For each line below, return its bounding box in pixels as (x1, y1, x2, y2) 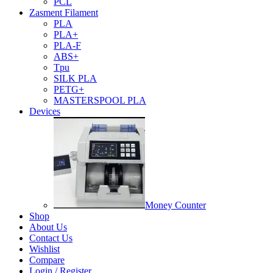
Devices (29, 105, 60, 116)
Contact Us (29, 232, 73, 243)
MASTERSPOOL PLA (54, 94, 146, 105)
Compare (29, 254, 65, 265)
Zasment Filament (29, 7, 98, 18)
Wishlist (29, 243, 60, 254)
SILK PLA (54, 73, 97, 83)
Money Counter (145, 199, 206, 210)
